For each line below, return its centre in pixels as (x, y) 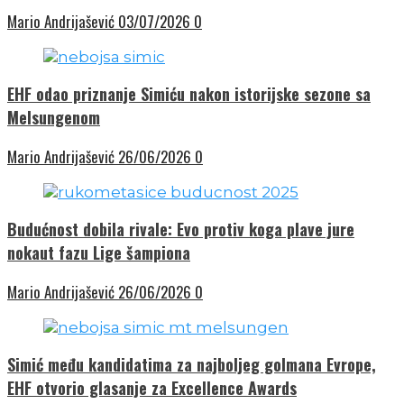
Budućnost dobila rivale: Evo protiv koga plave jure (181, 229)
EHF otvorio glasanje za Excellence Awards (152, 387)
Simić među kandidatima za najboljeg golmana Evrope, (192, 364)
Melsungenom (54, 117)
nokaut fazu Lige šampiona (99, 252)
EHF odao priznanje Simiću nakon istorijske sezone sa (189, 93)
